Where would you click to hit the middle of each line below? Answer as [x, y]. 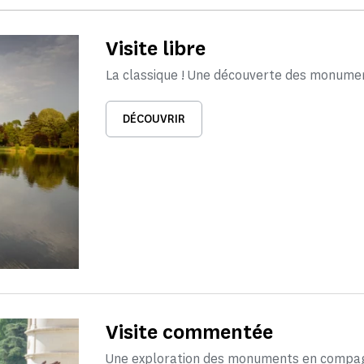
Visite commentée [189, 332]
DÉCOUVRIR [154, 119]
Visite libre [155, 48]
